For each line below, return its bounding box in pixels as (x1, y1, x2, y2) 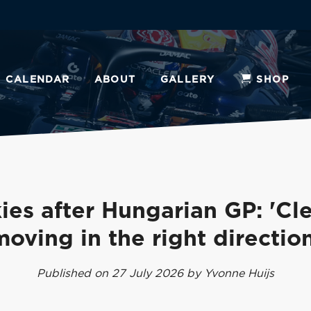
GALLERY (160, 75, 215, 85)
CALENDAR (6, 75, 70, 85)
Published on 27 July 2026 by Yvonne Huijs (37, 268, 274, 279)
